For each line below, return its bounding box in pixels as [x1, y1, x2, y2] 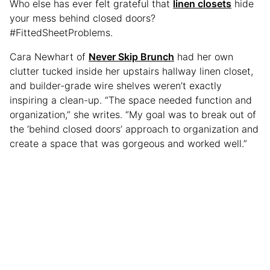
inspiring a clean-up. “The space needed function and [10, 93, 252, 106]
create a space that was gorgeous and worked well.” [10, 137, 247, 149]
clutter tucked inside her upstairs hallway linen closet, [10, 64, 253, 77]
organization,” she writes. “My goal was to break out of [10, 108, 256, 121]
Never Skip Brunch [89, 50, 174, 63]
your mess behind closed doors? [10, 11, 155, 24]
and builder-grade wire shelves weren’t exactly [10, 79, 222, 92]
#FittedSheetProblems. [10, 26, 113, 39]
